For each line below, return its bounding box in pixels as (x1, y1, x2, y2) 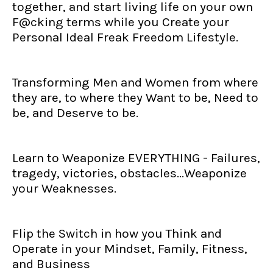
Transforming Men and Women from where (12, 75, 258, 90)
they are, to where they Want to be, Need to (12, 90, 258, 105)
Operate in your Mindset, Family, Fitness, (12, 241, 247, 256)
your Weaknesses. (12, 181, 116, 196)
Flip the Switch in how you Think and (12, 226, 222, 241)
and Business (12, 257, 90, 271)
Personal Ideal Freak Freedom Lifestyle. (12, 30, 238, 44)
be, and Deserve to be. (12, 105, 138, 120)
